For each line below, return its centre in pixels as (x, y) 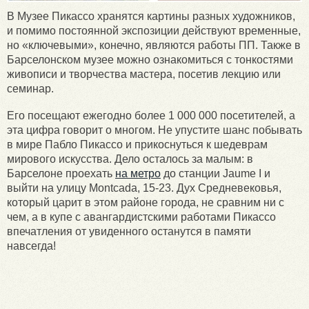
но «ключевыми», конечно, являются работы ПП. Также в (154, 46)
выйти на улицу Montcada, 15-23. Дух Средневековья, (144, 188)
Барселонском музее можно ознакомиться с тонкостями (150, 60)
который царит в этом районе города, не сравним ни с (146, 203)
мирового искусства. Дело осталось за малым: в (130, 159)
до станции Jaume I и (216, 174)
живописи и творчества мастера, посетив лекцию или (144, 74)
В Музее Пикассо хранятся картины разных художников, (151, 17)
